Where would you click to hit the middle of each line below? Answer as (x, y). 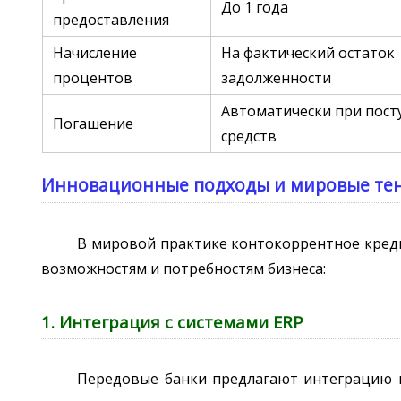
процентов (93, 78)
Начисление (95, 53)
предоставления (111, 20)
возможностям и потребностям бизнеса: (184, 268)
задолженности (277, 78)
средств (249, 137)
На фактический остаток (308, 53)
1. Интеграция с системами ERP (173, 322)
